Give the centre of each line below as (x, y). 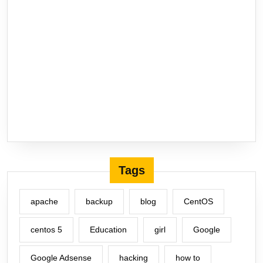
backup (99, 202)
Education (108, 230)
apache (44, 202)
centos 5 (46, 230)
